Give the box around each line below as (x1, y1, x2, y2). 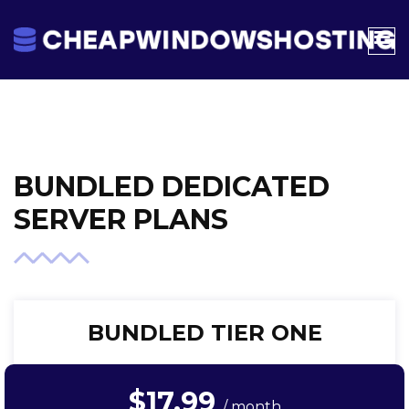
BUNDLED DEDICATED (14, 170, 330, 204)
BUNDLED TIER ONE (87, 320, 322, 347)
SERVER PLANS (14, 203, 228, 237)
